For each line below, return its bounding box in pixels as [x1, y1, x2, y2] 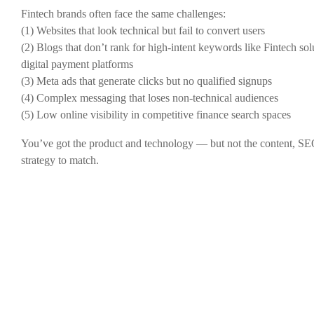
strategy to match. [21, 154, 99, 167]
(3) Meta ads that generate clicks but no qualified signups [21, 75, 272, 88]
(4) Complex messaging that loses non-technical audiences [21, 92, 278, 104]
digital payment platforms [21, 58, 133, 71]
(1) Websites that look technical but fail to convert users [21, 25, 265, 37]
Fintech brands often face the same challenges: [21, 8, 226, 20]
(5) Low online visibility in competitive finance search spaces [21, 109, 291, 121]
